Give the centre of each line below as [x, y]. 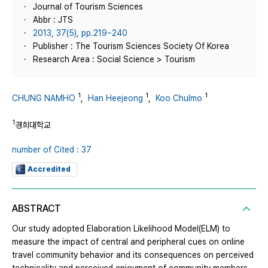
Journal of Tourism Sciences [88, 7]
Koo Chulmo [179, 98]
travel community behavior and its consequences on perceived [133, 255]
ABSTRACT [36, 209]
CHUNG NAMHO [44, 98]
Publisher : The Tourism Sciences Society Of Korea [131, 46]
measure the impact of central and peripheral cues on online [128, 242]
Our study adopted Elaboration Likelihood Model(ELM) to [121, 229]
